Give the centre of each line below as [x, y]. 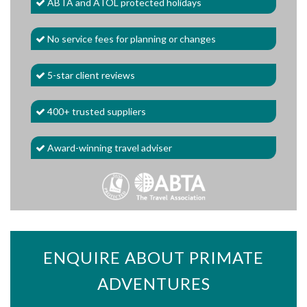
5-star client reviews [90, 75]
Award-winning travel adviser [109, 148]
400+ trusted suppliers [96, 112]
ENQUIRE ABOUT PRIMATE [153, 258]
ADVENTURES [153, 284]
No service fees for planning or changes [131, 39]
